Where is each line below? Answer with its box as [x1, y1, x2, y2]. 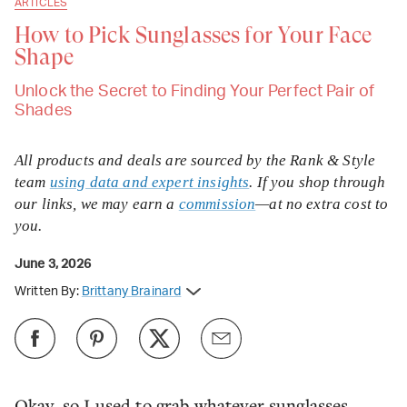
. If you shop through [249, 174, 386, 191]
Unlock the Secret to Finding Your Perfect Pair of [15, 84, 375, 100]
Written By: [15, 285, 79, 298]
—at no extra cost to [255, 195, 389, 213]
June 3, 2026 [15, 258, 91, 271]
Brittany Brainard [81, 285, 182, 298]
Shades [15, 103, 72, 119]
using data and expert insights [49, 174, 250, 191]
